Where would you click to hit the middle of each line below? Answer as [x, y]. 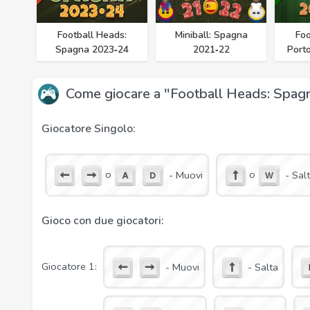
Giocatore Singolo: [88, 129]
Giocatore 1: [69, 267]
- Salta [263, 267]
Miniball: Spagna [211, 35]
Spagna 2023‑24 [92, 49]
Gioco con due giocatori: [102, 221]
